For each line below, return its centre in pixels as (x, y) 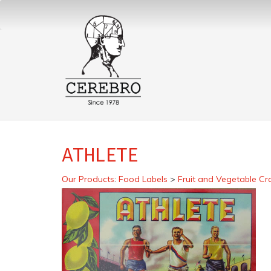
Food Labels (143, 179)
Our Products (88, 179)
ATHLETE (100, 155)
